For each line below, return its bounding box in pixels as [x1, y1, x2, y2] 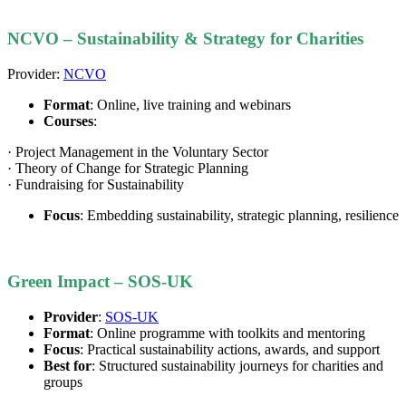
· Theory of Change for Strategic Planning [7, 160, 248, 177]
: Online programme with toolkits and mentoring [90, 324, 365, 341]
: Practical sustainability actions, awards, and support [80, 341, 380, 357]
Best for [43, 357, 92, 373]
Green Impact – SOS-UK [7, 271, 193, 291]
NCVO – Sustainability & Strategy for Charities [7, 29, 363, 49]
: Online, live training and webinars [90, 97, 291, 113]
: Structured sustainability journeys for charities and [92, 357, 383, 373]
